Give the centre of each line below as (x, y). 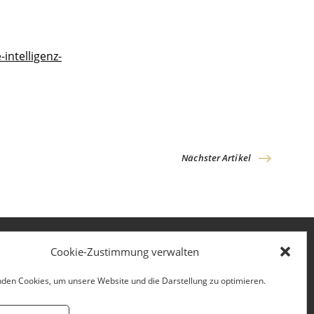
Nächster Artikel (216, 158)
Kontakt (136, 293)
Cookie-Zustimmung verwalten (125, 252)
